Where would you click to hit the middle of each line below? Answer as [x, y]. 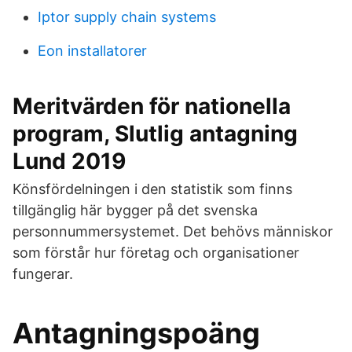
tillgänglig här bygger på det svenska [135, 210]
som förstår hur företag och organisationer [156, 253]
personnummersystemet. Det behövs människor [173, 231]
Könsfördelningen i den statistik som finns [152, 189]
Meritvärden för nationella [152, 106]
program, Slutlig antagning [155, 134]
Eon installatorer [92, 51]
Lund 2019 [69, 161]
